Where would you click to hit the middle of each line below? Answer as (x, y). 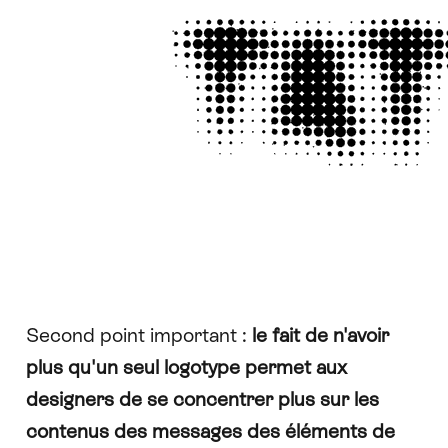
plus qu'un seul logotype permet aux (186, 367)
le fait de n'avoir (320, 335)
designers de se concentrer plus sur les (202, 399)
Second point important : (138, 335)
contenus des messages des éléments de (210, 431)
